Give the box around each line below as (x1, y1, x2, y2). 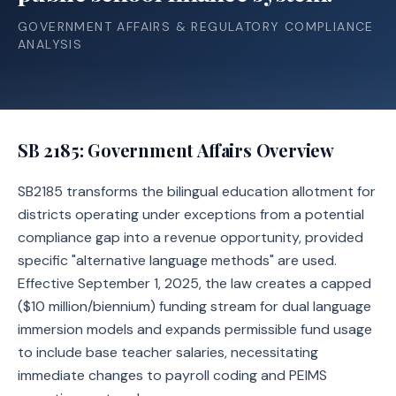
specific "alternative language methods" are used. (18, 251, 337, 270)
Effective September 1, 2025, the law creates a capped (18, 274, 371, 293)
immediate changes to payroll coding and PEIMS (18, 366, 327, 385)
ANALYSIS (18, 36, 83, 52)
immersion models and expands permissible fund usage (18, 320, 372, 339)
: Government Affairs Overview (79, 138, 335, 162)
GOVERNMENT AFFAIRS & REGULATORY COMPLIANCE (18, 19, 374, 34)
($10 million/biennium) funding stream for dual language (18, 297, 371, 316)
